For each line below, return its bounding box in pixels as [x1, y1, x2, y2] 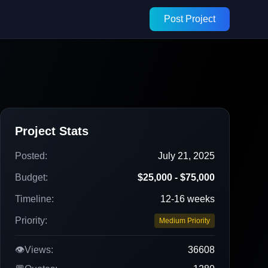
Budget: [15, 172, 48, 182]
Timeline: [15, 194, 54, 204]
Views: [25, 245, 53, 255]
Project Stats [15, 124, 89, 138]
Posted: [15, 151, 47, 161]
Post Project [164, 14, 215, 24]
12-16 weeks [160, 194, 215, 204]
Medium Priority [159, 217, 210, 225]
